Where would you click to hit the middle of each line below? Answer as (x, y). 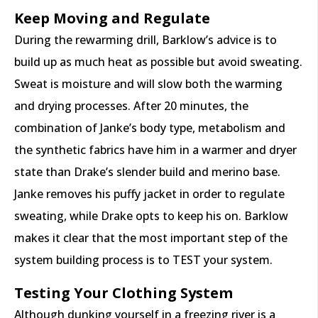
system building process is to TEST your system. (143, 260)
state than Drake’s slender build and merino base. (147, 172)
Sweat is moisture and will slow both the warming (148, 84)
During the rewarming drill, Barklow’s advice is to (146, 40)
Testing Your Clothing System (124, 293)
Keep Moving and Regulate (112, 18)
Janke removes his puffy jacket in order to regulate (149, 194)
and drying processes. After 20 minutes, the (131, 106)
